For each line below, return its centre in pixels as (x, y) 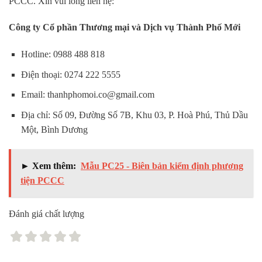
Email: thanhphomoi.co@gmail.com (87, 95)
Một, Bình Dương (54, 129)
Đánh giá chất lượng (46, 213)
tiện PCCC (42, 180)
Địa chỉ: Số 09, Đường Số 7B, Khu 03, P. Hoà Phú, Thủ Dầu (134, 115)
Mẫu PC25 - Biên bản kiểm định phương (162, 166)
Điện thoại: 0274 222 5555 (70, 74)
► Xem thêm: (48, 166)
